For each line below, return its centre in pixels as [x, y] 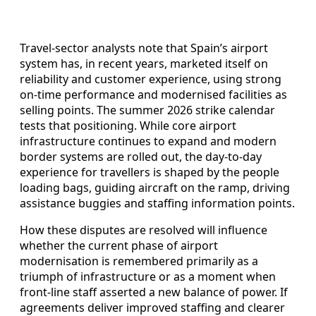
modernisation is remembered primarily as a [139, 261]
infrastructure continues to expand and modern [148, 141]
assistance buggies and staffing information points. [157, 203]
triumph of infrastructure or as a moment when [148, 277]
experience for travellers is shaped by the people [150, 172]
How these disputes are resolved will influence [144, 230]
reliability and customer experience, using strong [151, 79]
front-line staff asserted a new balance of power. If [154, 292]
